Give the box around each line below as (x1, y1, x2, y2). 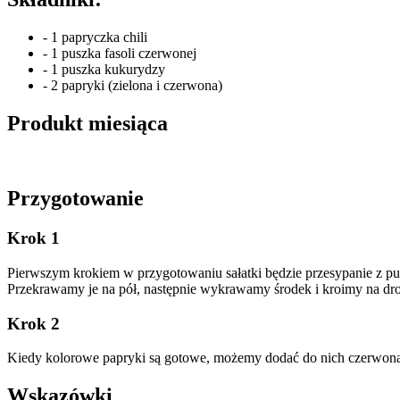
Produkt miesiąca (7, 111, 168, 135)
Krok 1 (7, 229, 60, 248)
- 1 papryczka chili (43, 29, 147, 45)
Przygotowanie (7, 187, 144, 211)
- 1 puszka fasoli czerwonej (43, 45, 196, 61)
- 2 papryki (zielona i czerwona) (43, 77, 222, 93)
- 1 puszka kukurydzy (43, 61, 165, 77)
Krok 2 (7, 313, 60, 333)
